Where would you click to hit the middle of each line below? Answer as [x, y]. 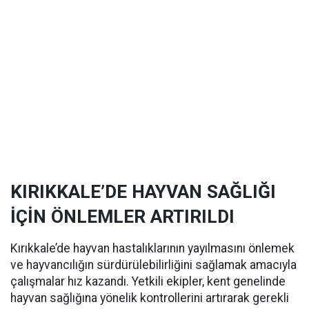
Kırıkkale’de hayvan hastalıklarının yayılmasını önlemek [152, 248]
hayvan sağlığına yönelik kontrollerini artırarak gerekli [150, 298]
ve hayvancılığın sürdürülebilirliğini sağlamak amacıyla [153, 265]
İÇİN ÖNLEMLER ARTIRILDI [122, 217]
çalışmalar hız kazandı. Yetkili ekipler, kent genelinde [148, 281]
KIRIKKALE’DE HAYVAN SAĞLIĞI [143, 192]
